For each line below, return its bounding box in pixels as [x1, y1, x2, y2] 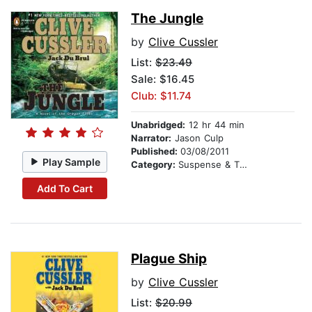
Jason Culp [171, 132, 224, 144]
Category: [131, 159, 178, 171]
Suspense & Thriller [178, 159, 240, 171]
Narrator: [131, 132, 171, 144]
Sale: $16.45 [131, 72, 194, 86]
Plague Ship [131, 251, 207, 267]
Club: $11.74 [131, 89, 192, 103]
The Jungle [131, 10, 203, 27]
